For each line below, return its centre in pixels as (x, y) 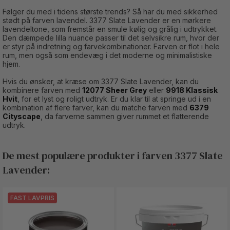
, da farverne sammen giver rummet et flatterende (125, 116)
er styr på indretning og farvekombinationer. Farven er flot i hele (111, 46)
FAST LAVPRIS (32, 198)
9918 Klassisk (192, 90)
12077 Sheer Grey (114, 90)
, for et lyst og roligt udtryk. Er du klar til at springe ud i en (114, 99)
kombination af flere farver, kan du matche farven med (96, 107)
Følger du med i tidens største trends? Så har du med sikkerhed (110, 11)
